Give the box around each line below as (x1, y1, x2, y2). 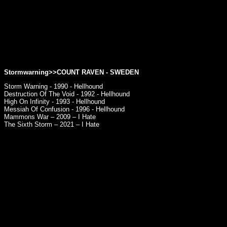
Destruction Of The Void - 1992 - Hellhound (4, 90, 130, 98)
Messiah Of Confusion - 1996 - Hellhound (4, 105, 125, 113)
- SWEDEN (104, 68, 139, 76)
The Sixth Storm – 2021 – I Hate (4, 121, 99, 128)
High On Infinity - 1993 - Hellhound (4, 98, 105, 105)
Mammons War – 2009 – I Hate (4, 113, 96, 121)
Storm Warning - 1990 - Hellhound (4, 83, 103, 90)
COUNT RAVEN (57, 68, 104, 76)
